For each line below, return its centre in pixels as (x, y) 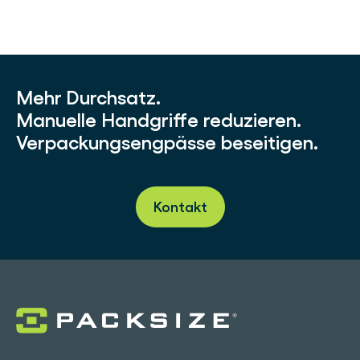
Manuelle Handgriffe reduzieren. (159, 120)
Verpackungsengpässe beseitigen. (167, 143)
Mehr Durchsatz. (88, 98)
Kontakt (180, 207)
